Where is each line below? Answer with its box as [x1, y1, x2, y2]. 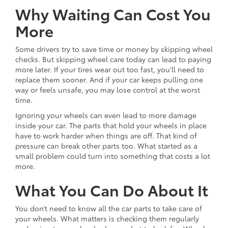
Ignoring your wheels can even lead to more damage [15, 109, 196, 120]
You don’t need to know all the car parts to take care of [15, 203, 202, 213]
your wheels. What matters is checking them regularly [15, 213, 199, 223]
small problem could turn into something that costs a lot [15, 150, 210, 161]
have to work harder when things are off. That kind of [15, 130, 197, 140]
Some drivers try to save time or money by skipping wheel [15, 43, 213, 54]
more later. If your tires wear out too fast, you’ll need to [15, 64, 204, 74]
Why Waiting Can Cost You [15, 2, 211, 24]
